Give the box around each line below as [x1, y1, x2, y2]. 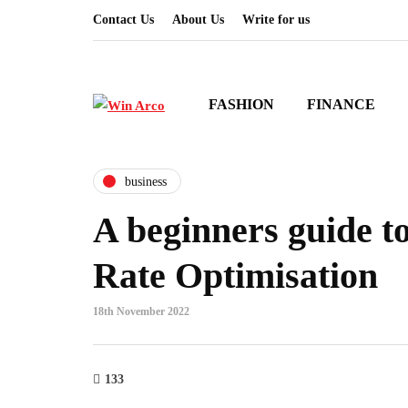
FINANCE [307, 97, 375, 112]
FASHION [209, 97, 274, 112]
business [125, 174, 167, 189]
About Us [172, 13, 224, 26]
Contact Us [93, 13, 154, 26]
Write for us [242, 13, 310, 26]
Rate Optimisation [93, 255, 378, 296]
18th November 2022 [93, 305, 189, 318]
